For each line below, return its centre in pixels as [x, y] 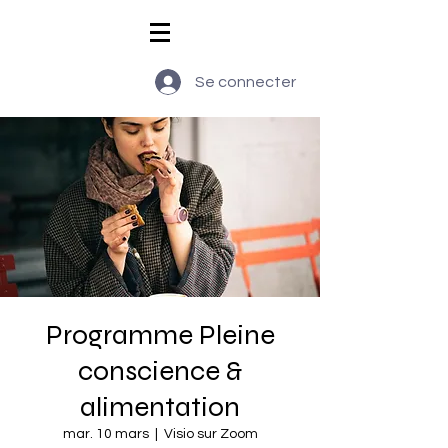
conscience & [160, 371]
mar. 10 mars [105, 434]
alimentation [160, 407]
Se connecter [245, 82]
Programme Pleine [160, 335]
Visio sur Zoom [210, 434]
